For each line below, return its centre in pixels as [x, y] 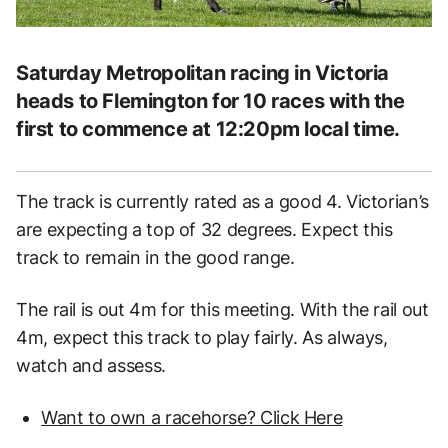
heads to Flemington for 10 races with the [210, 100]
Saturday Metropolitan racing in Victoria [203, 72]
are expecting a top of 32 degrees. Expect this [204, 229]
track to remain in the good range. [155, 257]
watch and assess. [91, 365]
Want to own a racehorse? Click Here [192, 417]
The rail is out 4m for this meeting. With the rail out [222, 309]
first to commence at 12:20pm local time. [208, 128]
